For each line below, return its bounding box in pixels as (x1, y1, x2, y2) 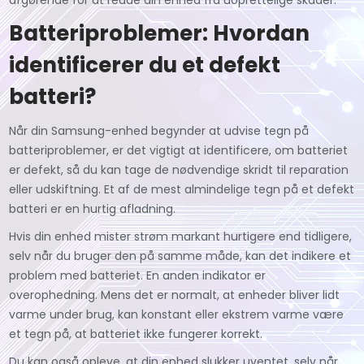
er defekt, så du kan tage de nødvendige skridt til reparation (9, 161, 349, 178)
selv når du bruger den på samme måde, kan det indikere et (9, 247, 352, 264)
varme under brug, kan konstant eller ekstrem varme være (9, 305, 344, 323)
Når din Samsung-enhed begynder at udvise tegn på (9, 122, 310, 139)
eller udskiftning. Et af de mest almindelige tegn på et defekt (9, 180, 355, 197)
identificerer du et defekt (9, 50, 281, 80)
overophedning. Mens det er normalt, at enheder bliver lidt (9, 286, 340, 303)
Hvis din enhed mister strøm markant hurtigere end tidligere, (9, 227, 353, 245)
